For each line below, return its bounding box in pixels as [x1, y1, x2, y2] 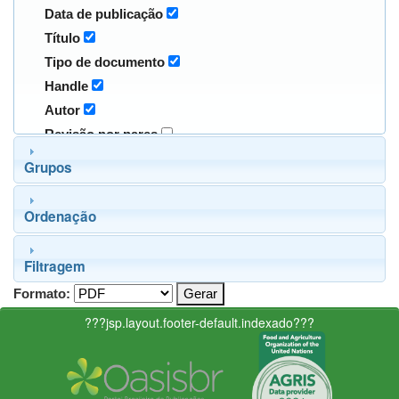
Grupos [23, 157, 72, 177]
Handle [44, 78, 88, 94]
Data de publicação [44, 6, 163, 22]
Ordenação [23, 207, 96, 227]
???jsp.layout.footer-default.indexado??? [85, 313, 314, 332]
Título [44, 30, 80, 46]
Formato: [13, 286, 70, 302]
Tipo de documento [44, 54, 165, 70]
